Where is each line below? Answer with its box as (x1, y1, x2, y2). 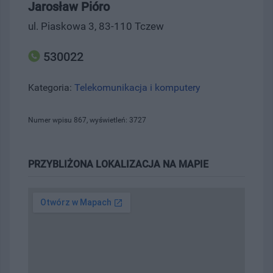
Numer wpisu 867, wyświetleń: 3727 (28, 115, 146, 124)
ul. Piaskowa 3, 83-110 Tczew (28, 19, 164, 32)
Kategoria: (28, 81, 74, 93)
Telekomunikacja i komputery (74, 81, 200, 93)
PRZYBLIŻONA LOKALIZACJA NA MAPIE (28, 158, 208, 170)
